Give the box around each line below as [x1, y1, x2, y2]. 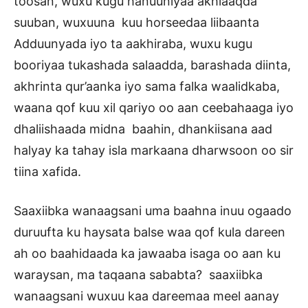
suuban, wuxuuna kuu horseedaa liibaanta [14, 15, 259, 30]
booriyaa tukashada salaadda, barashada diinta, [14, 58, 291, 73]
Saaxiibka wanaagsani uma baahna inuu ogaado [14, 203, 291, 219]
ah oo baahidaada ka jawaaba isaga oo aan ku [14, 246, 280, 261]
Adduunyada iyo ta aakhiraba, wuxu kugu [14, 36, 252, 52]
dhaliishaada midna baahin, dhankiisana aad [14, 122, 272, 137]
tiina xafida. [14, 164, 81, 179]
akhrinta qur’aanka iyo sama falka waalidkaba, [14, 79, 280, 94]
